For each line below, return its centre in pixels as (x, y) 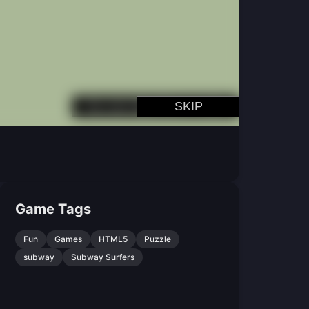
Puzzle (158, 239)
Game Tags (53, 209)
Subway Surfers (103, 257)
